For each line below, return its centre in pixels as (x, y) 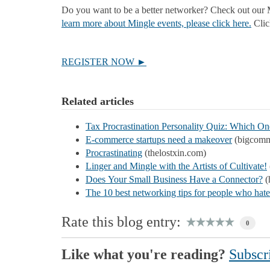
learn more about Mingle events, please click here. (156, 23)
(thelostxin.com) (174, 152)
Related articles (98, 101)
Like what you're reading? (145, 255)
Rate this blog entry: (121, 222)
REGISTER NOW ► (104, 61)
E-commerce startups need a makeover (159, 139)
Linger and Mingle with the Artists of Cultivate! (176, 166)
